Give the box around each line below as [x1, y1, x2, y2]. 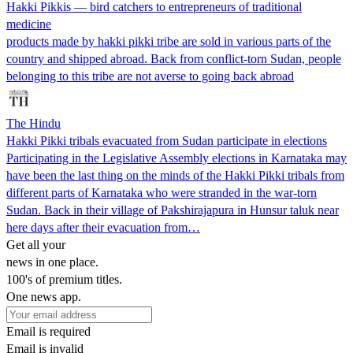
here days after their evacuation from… [6, 220, 200, 234]
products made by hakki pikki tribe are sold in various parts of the [6, 34, 331, 48]
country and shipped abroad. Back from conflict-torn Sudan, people [6, 51, 341, 65]
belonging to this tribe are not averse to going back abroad [6, 69, 294, 83]
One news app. [6, 289, 81, 303]
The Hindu [6, 116, 61, 130]
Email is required [6, 324, 91, 338]
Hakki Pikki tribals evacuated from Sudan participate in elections [6, 133, 327, 147]
